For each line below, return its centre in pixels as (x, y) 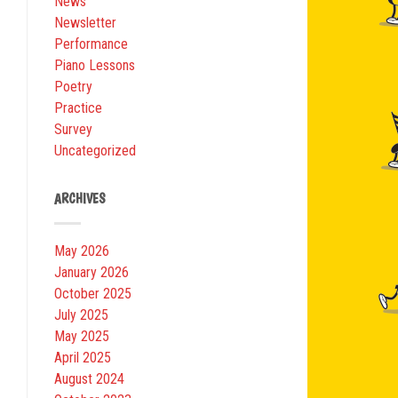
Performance (91, 44)
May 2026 (82, 251)
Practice (78, 108)
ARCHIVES (80, 199)
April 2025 (83, 358)
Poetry (73, 87)
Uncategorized (95, 151)
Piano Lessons (95, 66)
